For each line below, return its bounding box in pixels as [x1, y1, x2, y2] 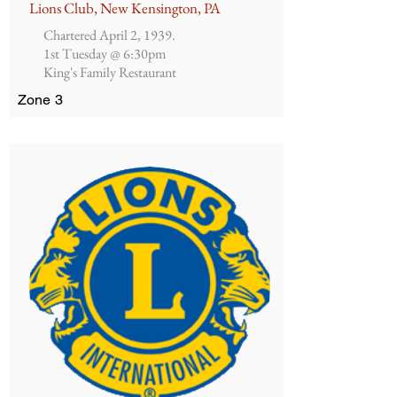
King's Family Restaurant [43, 63, 176, 82]
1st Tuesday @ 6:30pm [43, 44, 166, 63]
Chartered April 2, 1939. [43, 26, 175, 44]
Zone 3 [18, 91, 63, 108]
